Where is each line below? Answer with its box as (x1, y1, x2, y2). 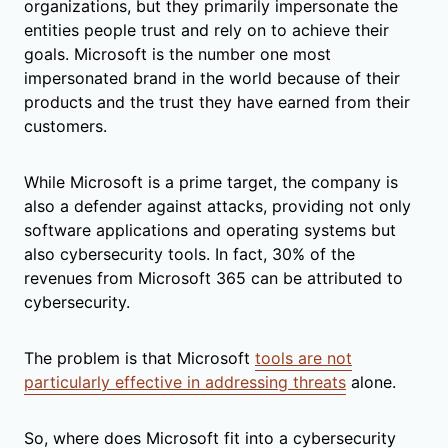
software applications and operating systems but (24, 219, 396, 240)
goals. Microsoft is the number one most (24, 43, 331, 64)
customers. (24, 115, 107, 136)
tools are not (255, 347, 352, 368)
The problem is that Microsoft (24, 347, 255, 368)
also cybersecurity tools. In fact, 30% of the (24, 243, 355, 264)
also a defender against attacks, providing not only (24, 195, 411, 216)
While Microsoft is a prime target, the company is (24, 171, 398, 192)
